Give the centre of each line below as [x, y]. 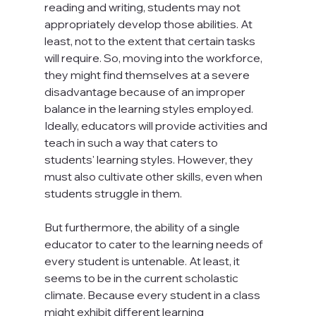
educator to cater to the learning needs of [154, 244]
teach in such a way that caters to [132, 142]
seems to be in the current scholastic [142, 278]
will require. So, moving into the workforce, [154, 57]
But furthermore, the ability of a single [143, 227]
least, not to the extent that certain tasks [151, 41]
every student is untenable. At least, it [143, 261]
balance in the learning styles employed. [150, 108]
